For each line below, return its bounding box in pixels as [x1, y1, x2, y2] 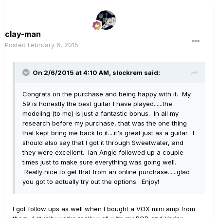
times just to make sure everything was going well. [22, 158, 176, 166]
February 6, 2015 [28, 41, 78, 49]
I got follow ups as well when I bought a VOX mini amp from [13, 205, 195, 213]
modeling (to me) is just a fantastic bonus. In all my [22, 109, 179, 118]
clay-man [5, 29, 41, 39]
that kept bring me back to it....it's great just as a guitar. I [22, 129, 194, 137]
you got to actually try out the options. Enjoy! [22, 178, 159, 186]
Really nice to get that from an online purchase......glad [22, 168, 190, 176]
